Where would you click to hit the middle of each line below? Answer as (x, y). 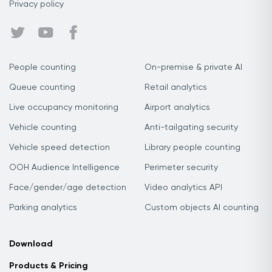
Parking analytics (43, 208)
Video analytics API (183, 188)
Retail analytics (176, 87)
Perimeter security (181, 168)
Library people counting (192, 148)
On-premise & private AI (193, 67)
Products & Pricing (49, 266)
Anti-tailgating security (191, 127)
